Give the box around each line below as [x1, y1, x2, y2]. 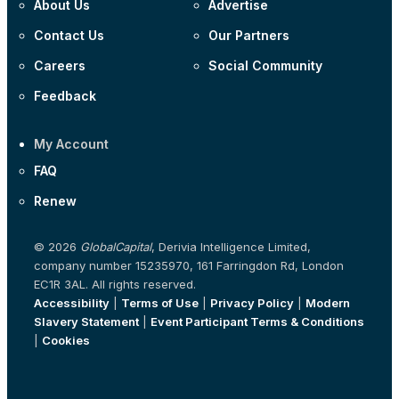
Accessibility [34, 296, 110, 311]
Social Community [208, 58, 322, 74]
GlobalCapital [80, 240, 151, 255]
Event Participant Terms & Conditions [151, 314, 364, 330]
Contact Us [34, 28, 104, 44]
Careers [34, 58, 85, 74]
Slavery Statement [34, 314, 139, 330]
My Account [34, 136, 109, 152]
